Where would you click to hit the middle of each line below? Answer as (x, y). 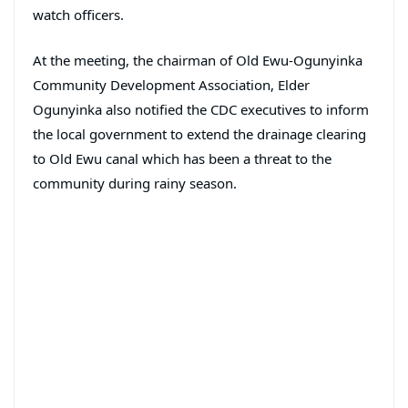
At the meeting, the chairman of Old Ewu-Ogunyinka (198, 60)
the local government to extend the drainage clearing (199, 133)
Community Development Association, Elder (171, 84)
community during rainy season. (135, 183)
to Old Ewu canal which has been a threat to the (182, 158)
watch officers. (78, 15)
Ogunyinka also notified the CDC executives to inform (201, 109)
